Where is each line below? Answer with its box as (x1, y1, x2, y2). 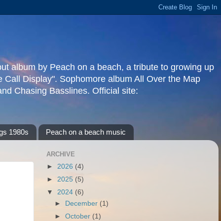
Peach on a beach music (45, 128, 126, 137)
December (65, 200, 100, 208)
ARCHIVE (46, 150, 75, 158)
